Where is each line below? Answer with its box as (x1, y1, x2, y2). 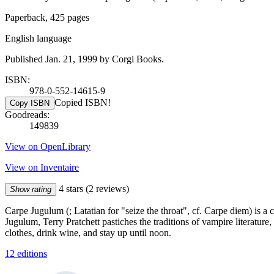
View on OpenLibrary (5, 141, 91, 152)
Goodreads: (5, 109, 50, 120)
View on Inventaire (5, 161, 79, 172)
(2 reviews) (86, 183, 129, 194)
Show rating (10, 184, 51, 194)
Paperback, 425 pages (5, 12, 89, 23)
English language (5, 32, 72, 43)
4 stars (56, 183, 86, 194)
